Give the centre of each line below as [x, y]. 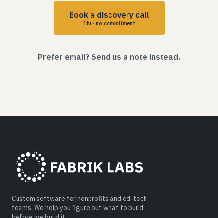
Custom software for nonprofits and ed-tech [79, 198]
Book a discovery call [109, 14]
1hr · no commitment [109, 23]
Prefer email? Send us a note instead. [109, 57]
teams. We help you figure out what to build [77, 208]
